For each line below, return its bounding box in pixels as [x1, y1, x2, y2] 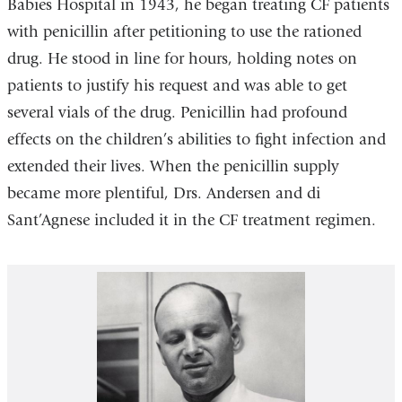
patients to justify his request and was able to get [6, 76, 347, 96]
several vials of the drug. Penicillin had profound [6, 103, 347, 123]
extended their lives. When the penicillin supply [6, 157, 339, 177]
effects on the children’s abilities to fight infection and [6, 130, 386, 150]
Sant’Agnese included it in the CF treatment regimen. [6, 211, 376, 231]
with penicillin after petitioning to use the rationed [6, 22, 362, 42]
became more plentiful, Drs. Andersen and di [6, 184, 320, 204]
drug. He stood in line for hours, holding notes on [6, 49, 357, 69]
